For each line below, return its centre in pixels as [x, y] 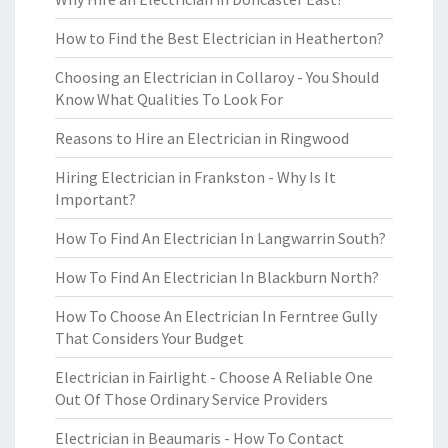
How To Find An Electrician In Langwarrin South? [220, 238]
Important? [95, 199]
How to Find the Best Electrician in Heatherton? [219, 38]
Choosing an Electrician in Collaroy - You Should [217, 77]
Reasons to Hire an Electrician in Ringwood [202, 138]
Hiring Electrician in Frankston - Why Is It [195, 177]
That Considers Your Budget [149, 338]
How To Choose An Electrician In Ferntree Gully [216, 316]
